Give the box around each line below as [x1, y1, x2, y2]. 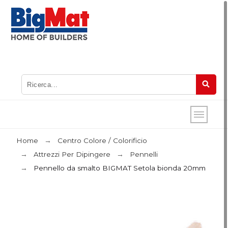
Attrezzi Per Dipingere [34, 150, 111, 158]
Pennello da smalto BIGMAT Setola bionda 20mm [34, 164, 206, 172]
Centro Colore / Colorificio [58, 136, 148, 145]
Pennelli [130, 150, 158, 158]
